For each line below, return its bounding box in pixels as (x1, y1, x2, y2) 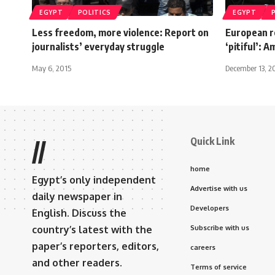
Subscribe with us (190, 223, 249, 232)
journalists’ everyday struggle (32, 40, 165, 53)
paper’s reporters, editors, (32, 239, 159, 252)
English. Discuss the (32, 206, 126, 219)
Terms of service (190, 262, 247, 271)
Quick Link (190, 134, 234, 147)
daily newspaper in (32, 190, 122, 203)
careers (190, 242, 215, 252)
